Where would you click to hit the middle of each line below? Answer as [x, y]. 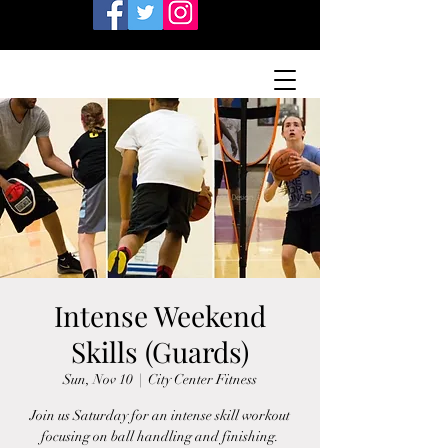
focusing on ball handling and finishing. [160, 436]
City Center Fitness [202, 379]
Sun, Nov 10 [98, 379]
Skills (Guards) [160, 351]
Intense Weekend [160, 315]
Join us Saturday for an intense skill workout [160, 415]
